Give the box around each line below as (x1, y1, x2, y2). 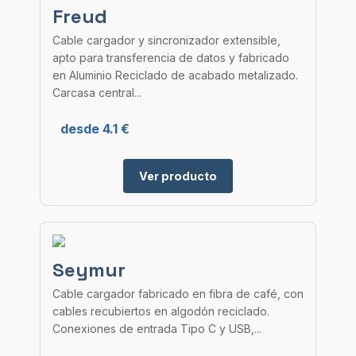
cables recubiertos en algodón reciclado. (52, 304, 269, 318)
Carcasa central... (52, 86, 141, 99)
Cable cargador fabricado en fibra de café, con (52, 287, 304, 300)
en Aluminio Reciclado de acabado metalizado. (52, 68, 298, 82)
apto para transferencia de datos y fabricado (52, 51, 289, 64)
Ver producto (139, 169, 217, 183)
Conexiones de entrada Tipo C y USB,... (52, 322, 261, 335)
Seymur (52, 257, 126, 282)
